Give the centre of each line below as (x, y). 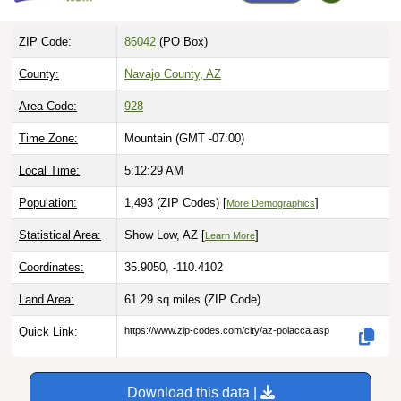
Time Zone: (48, 119)
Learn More (230, 216)
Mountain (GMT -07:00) (184, 119)
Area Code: (48, 87)
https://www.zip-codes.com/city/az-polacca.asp (227, 311)
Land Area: (47, 280)
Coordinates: (51, 248)
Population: (48, 183)
